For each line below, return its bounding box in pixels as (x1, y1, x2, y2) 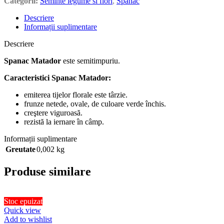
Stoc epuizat (4, 197, 42, 206)
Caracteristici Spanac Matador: (4, 73, 111, 82)
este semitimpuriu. (61, 56, 120, 65)
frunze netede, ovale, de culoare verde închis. (24, 99, 166, 108)
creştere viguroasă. (24, 108, 82, 117)
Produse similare (4, 164, 91, 178)
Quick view (4, 206, 41, 215)
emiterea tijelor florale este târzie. (24, 90, 127, 99)
